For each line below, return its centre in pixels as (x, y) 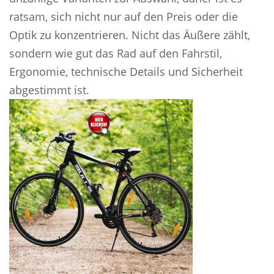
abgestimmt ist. (49, 90)
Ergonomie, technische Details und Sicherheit (126, 72)
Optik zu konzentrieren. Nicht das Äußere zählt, (130, 35)
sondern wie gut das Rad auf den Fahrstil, (116, 53)
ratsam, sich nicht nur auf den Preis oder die (124, 17)
